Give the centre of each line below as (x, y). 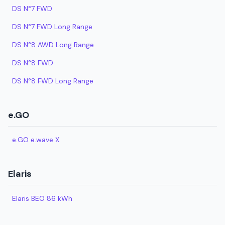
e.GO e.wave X (36, 140)
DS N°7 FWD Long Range (52, 27)
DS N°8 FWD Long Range (53, 81)
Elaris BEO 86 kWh (42, 198)
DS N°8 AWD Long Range (53, 45)
